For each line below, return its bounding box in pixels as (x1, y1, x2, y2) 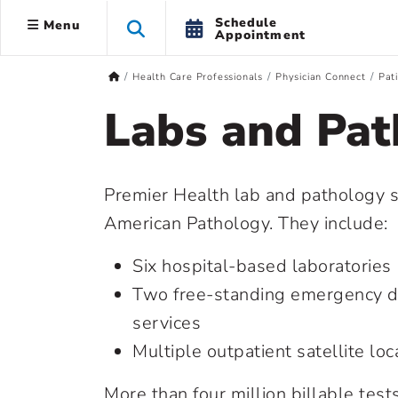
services (132, 311, 201, 335)
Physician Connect (275, 70, 366, 84)
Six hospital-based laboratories (132, 254, 392, 278)
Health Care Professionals (131, 70, 263, 84)
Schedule (214, 13, 278, 31)
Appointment (214, 26, 306, 44)
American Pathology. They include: (104, 211, 388, 235)
